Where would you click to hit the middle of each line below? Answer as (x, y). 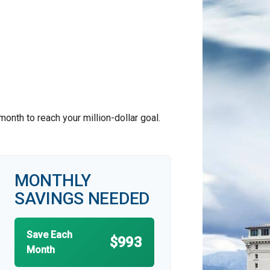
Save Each (49, 235)
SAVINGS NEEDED (82, 199)
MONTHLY (53, 181)
